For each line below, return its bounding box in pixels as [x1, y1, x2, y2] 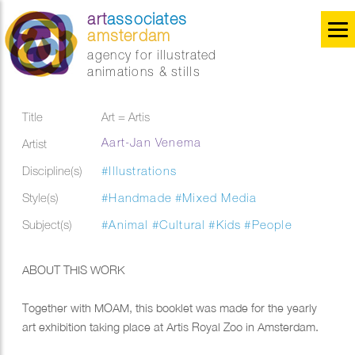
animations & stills [87, 64, 200, 78]
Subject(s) [22, 218, 73, 231]
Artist [22, 137, 48, 151]
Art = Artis [101, 110, 151, 124]
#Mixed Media [175, 191, 258, 204]
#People [244, 218, 292, 231]
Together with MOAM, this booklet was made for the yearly [22, 301, 318, 315]
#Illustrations [101, 164, 177, 177]
